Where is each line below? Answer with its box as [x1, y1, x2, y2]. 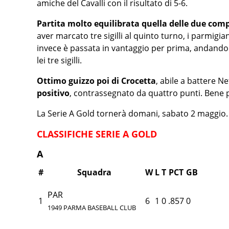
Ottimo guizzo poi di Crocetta [37, 75, 156, 86]
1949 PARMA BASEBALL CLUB [48, 203, 136, 212]
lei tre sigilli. [37, 55, 82, 66]
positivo [37, 87, 70, 99]
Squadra [77, 167, 111, 178]
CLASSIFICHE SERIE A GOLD [37, 128, 157, 140]
